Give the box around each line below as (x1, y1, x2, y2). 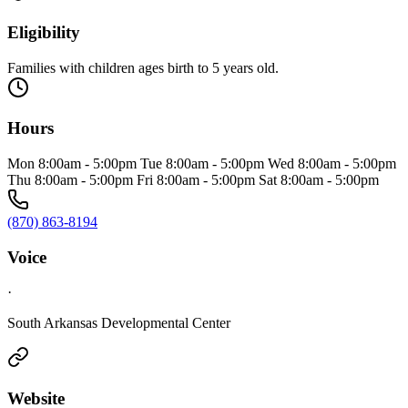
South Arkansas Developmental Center (7, 315, 230, 331)
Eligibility (7, 22, 80, 42)
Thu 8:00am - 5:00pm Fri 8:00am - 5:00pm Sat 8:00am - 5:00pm (7, 172, 379, 188)
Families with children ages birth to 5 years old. (7, 59, 279, 76)
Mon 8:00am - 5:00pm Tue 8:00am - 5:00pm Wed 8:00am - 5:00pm (7, 156, 396, 171)
